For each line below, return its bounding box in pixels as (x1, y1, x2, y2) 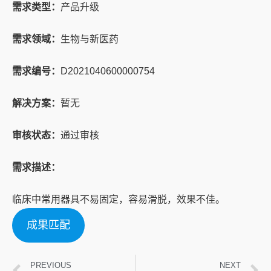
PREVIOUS (30, 261, 71, 270)
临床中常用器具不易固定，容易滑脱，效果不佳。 (12, 194, 225, 204)
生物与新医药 (60, 34, 119, 44)
